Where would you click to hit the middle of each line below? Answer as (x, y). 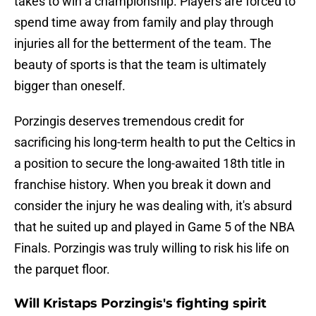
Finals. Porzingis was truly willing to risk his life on (152, 248)
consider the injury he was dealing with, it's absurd (153, 206)
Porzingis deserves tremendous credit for (129, 121)
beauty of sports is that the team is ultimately (140, 65)
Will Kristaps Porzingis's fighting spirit (140, 304)
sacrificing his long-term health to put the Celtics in (155, 142)
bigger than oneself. (71, 86)
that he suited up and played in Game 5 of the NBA (154, 227)
